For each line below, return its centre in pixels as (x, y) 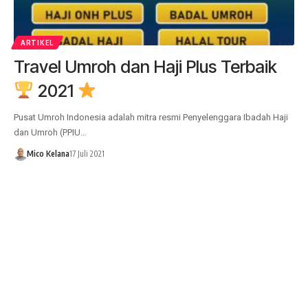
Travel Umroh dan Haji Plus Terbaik (145, 66)
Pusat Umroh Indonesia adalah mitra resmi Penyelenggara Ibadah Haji (151, 117)
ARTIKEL (37, 42)
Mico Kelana (48, 153)
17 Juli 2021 (87, 153)
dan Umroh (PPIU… (50, 132)
